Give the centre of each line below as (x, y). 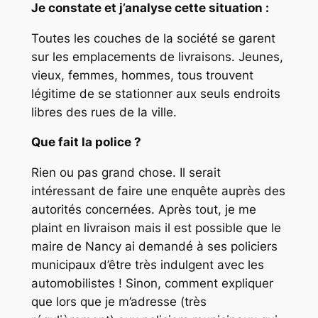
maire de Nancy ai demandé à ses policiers (154, 247)
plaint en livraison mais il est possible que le (156, 228)
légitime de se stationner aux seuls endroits (155, 93)
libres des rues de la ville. (104, 112)
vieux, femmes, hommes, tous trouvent (142, 75)
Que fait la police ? (86, 142)
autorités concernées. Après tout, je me (143, 210)
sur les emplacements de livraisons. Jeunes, (157, 56)
